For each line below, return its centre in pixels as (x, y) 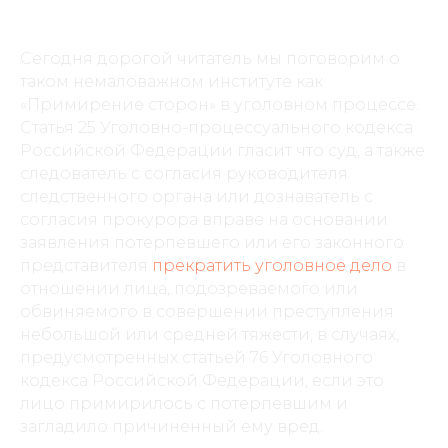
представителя (86, 265)
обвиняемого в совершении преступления (207, 311)
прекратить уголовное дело (272, 265)
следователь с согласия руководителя (184, 173)
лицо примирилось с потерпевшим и (184, 403)
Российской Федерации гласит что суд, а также (222, 150)
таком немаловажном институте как (171, 81)
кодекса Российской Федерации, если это (202, 380)
